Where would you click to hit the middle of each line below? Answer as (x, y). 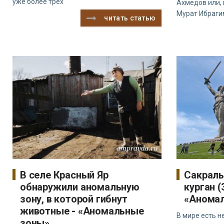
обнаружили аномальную (80, 187)
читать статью (130, 18)
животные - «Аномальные (82, 211)
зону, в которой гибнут (74, 199)
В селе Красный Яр (64, 175)
